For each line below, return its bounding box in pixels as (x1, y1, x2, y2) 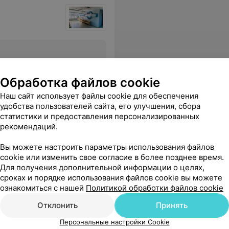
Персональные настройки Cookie (59, 218, 170, 226)
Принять (156, 200, 188, 210)
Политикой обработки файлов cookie (86, 183, 223, 193)
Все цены (2, 59, 38, 69)
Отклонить (37, 200, 78, 210)
